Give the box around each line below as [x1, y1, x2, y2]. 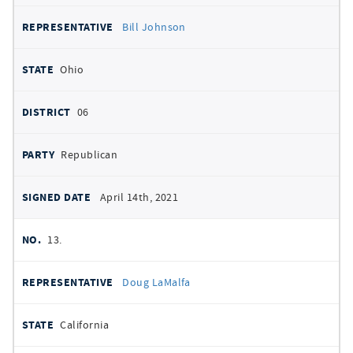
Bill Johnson [122, 20, 186, 34]
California [60, 318, 110, 332]
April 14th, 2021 [99, 190, 179, 204]
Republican [61, 147, 118, 162]
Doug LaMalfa [122, 275, 191, 289]
